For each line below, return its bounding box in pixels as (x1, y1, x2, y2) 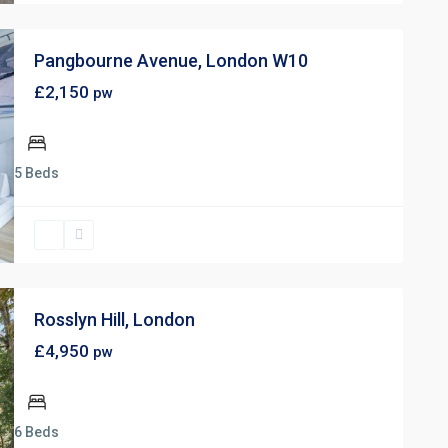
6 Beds (14, 424, 59, 441)
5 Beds (14, 165, 59, 182)
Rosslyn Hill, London (34, 309, 195, 331)
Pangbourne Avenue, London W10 (34, 50, 308, 72)
